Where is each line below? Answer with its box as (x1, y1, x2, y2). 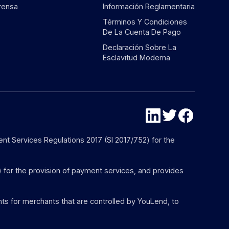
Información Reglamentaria (102, 2, 195, 11)
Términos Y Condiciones (102, 17, 187, 26)
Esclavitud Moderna (102, 53, 170, 62)
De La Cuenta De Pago (102, 27, 181, 36)
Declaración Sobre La (102, 42, 176, 52)
